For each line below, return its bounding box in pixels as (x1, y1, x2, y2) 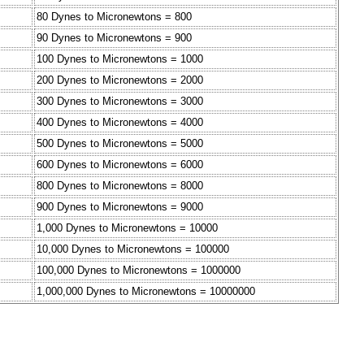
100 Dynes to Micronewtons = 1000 (37, 53, 203, 66)
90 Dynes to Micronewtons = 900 (37, 32, 192, 45)
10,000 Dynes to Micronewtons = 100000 (37, 243, 229, 256)
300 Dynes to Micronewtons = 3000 (37, 95, 203, 108)
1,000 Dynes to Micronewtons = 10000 (37, 222, 218, 235)
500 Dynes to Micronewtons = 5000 (37, 137, 203, 150)
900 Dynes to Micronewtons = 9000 (37, 201, 203, 214)
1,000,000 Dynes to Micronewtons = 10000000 (37, 285, 255, 298)
